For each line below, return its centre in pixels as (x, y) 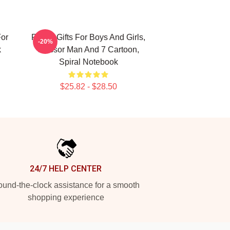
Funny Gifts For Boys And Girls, (88, 37)
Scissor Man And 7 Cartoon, (88, 50)
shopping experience (66, 197)
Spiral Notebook (88, 62)
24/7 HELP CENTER (66, 169)
